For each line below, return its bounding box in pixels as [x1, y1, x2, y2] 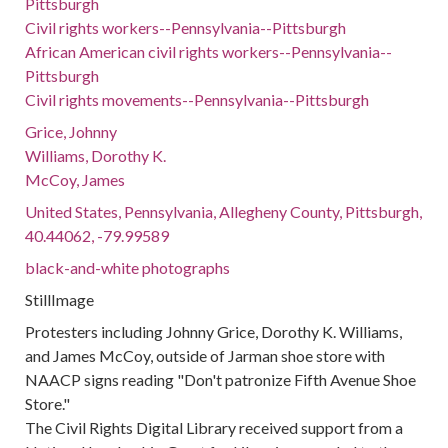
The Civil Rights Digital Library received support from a [25, 418, 404, 437]
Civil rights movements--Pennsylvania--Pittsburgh [25, 90, 370, 109]
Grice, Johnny [25, 122, 118, 141]
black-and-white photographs [25, 258, 231, 277]
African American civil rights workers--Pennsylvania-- [25, 42, 393, 61]
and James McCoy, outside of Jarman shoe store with [25, 346, 386, 365]
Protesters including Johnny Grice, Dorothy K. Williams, [25, 322, 403, 341]
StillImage [25, 290, 95, 309]
